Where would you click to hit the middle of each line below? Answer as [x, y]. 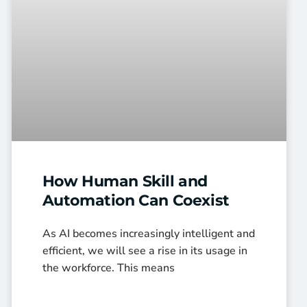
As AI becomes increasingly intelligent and [148, 234]
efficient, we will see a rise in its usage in [145, 251]
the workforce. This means [108, 268]
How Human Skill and [125, 182]
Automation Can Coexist [136, 201]
